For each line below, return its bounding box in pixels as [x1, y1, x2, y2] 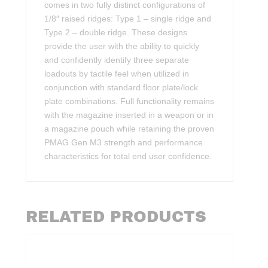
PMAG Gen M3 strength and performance [44, 138, 203, 148]
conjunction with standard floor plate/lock [44, 83, 199, 93]
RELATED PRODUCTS [26, 208, 207, 226]
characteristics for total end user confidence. [44, 151, 212, 162]
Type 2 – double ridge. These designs [44, 28, 188, 38]
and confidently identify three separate [44, 55, 190, 65]
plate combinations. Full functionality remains [44, 96, 215, 106]
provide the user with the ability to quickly [44, 41, 200, 51]
